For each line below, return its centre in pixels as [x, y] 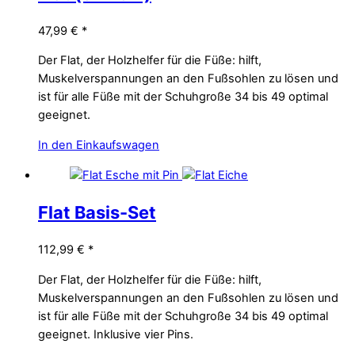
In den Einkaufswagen [99, 145]
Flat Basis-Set [97, 212]
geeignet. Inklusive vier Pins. [116, 334]
